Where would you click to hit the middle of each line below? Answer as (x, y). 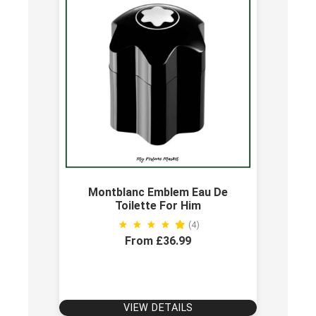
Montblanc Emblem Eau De (158, 192)
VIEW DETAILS (158, 308)
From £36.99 (158, 241)
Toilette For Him (158, 205)
